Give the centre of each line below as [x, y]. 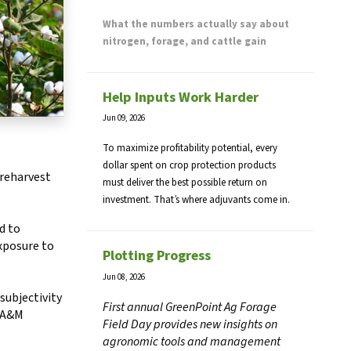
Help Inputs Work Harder [181, 98]
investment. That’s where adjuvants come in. [196, 200]
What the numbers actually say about [196, 25]
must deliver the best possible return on [185, 183]
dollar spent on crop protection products [189, 166]
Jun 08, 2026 [124, 277]
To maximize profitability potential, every [190, 148]
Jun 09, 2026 [124, 118]
